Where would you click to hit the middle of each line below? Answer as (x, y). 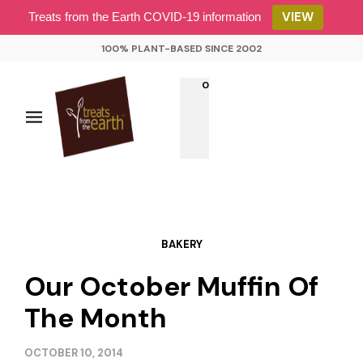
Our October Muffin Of (171, 286)
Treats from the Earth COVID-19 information (145, 17)
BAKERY (181, 244)
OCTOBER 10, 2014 (74, 353)
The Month (96, 318)
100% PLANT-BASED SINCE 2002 (181, 48)
